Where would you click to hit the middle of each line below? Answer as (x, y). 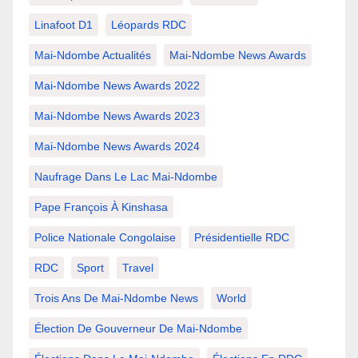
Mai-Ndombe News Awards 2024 (117, 146)
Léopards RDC (149, 24)
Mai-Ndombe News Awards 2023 (117, 115)
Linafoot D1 (64, 24)
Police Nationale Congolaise (105, 237)
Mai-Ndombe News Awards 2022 (117, 85)
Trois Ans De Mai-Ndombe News (116, 298)
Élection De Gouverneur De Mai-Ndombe (138, 328)
